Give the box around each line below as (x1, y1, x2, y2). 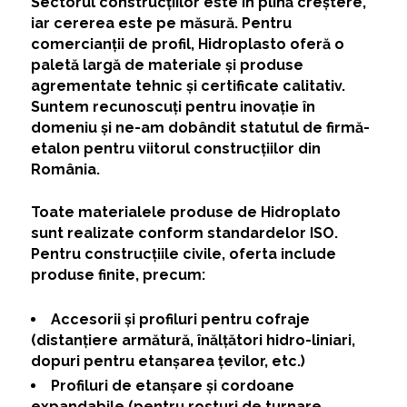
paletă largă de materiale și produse (30, 56, 303, 74)
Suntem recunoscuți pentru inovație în (30, 98, 315, 116)
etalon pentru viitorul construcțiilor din (30, 140, 321, 158)
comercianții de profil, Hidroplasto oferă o (30, 35, 344, 54)
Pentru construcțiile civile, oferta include (30, 245, 336, 263)
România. (30, 161, 104, 179)
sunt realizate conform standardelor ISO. (30, 224, 338, 243)
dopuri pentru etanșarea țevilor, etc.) (30, 352, 305, 371)
